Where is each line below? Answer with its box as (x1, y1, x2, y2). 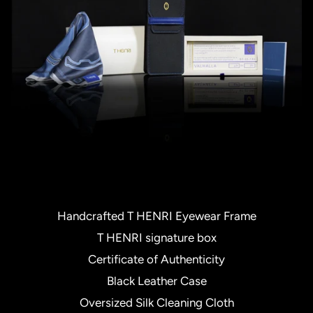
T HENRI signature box (96, 231, 217, 245)
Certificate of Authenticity (88, 252, 225, 267)
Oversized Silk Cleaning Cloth (79, 296, 234, 310)
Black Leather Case (106, 274, 207, 289)
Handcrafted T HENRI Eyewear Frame (57, 209, 256, 224)
